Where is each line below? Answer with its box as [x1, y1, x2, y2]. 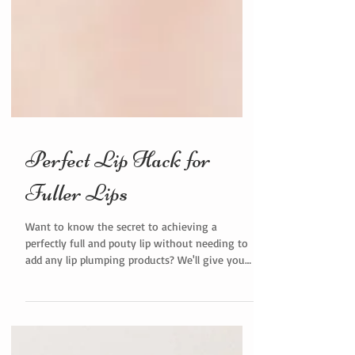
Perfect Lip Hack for [25, 221, 211, 250]
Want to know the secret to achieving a [25, 296, 217, 309]
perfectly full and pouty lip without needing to [25, 312, 248, 326]
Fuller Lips [25, 254, 128, 284]
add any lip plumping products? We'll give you [25, 329, 245, 342]
